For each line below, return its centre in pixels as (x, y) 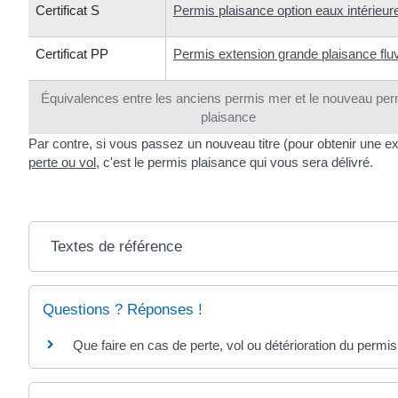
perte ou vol (62, 163)
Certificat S (68, 11)
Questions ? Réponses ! (123, 310)
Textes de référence (116, 247)
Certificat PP (72, 54)
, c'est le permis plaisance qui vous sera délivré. (235, 163)
